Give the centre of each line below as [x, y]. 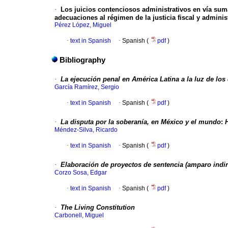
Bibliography [82, 60]
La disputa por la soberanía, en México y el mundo [141, 122]
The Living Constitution [98, 208]
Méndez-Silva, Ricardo [86, 130]
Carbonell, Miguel [79, 216]
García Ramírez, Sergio [87, 87]
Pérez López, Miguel [83, 25]
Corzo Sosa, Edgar [81, 173]
